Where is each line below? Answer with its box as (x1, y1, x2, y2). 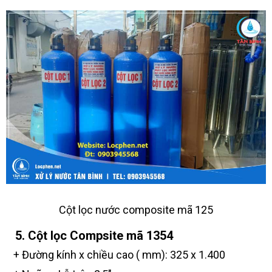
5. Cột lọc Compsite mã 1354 (6, 228, 173, 243)
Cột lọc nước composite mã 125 (59, 203, 213, 217)
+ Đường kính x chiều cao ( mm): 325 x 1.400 (6, 248, 225, 262)
